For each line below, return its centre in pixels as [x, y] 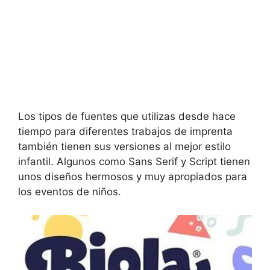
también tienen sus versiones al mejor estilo [124, 147]
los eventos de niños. [70, 192]
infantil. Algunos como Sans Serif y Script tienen [134, 162]
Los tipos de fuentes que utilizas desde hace [127, 117]
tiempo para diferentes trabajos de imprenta [125, 132]
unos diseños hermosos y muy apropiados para [133, 177]
